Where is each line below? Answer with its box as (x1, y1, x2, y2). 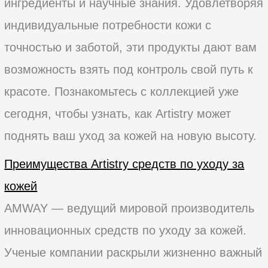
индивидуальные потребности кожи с (4, 18, 212, 32)
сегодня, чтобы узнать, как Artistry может (4, 106, 232, 120)
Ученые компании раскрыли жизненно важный (4, 245, 263, 259)
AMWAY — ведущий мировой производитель (4, 201, 255, 215)
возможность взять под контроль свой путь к (4, 62, 254, 76)
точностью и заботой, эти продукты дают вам (4, 40, 257, 54)
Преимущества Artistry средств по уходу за (4, 157, 245, 170)
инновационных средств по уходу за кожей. (4, 223, 247, 237)
